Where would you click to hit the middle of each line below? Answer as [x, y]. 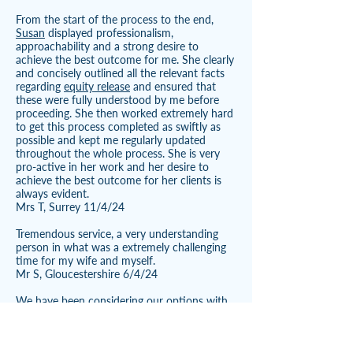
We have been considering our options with [122, 301]
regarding [40, 86]
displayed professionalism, [109, 33]
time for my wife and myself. [85, 260]
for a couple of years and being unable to [115, 327]
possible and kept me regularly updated [111, 140]
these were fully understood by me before [117, 100]
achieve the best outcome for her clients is [119, 180]
